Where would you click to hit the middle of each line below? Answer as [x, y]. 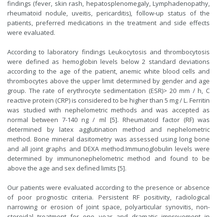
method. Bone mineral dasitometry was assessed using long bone [108, 139]
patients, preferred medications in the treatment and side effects [108, 23]
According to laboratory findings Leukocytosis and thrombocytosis [108, 52]
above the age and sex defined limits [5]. [67, 168]
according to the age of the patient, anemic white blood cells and [108, 71]
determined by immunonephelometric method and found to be [108, 158]
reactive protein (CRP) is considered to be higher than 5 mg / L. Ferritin [108, 100]
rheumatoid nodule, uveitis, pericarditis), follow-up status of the [108, 13]
